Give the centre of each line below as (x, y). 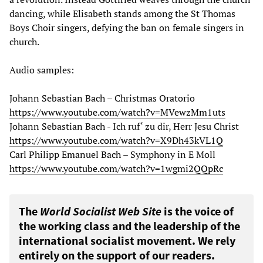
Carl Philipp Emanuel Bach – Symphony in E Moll (112, 155)
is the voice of (198, 211)
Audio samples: (42, 70)
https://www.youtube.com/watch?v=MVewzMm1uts (117, 112)
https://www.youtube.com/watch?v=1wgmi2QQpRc (116, 169)
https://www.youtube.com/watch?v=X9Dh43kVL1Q (116, 141)
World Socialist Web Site (101, 211)
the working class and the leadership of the (129, 226)
